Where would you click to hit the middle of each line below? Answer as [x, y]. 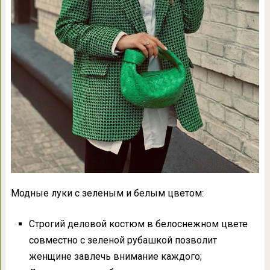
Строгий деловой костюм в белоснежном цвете [138, 224]
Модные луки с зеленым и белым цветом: [107, 193]
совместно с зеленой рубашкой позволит [123, 240]
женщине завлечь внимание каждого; [115, 257]
